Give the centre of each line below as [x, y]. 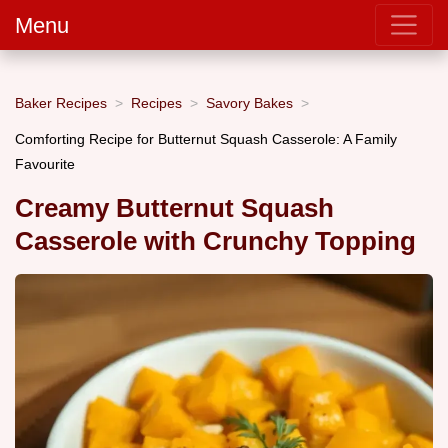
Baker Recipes [61, 102]
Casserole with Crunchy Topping [215, 241]
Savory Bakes [249, 102]
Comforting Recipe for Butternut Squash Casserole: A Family [206, 138]
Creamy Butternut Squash [174, 208]
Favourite [45, 163]
